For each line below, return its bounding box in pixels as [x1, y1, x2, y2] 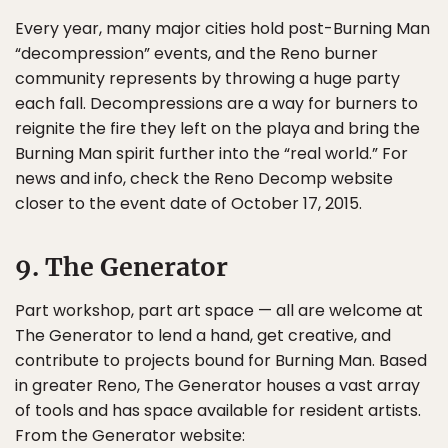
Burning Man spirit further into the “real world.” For [15, 142, 408, 166]
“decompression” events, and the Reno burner [15, 42, 378, 66]
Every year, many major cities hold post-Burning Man [15, 17, 430, 41]
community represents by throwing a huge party [15, 67, 400, 91]
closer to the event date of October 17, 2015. [15, 192, 362, 216]
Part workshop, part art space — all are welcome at [15, 299, 423, 323]
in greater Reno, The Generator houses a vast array [15, 374, 420, 398]
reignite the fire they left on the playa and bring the [15, 117, 420, 141]
